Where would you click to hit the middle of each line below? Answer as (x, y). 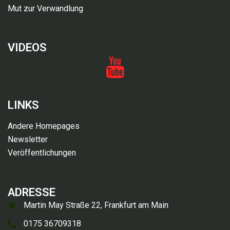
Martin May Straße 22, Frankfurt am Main (96, 205)
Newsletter (28, 140)
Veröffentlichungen (42, 153)
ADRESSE (32, 193)
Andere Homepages (44, 126)
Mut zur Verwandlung (45, 9)
